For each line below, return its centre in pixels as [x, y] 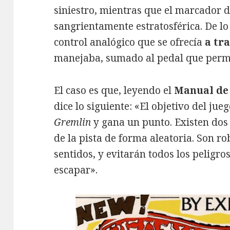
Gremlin [73, 122]
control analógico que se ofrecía [128, 42]
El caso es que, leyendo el [114, 90]
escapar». [76, 170]
